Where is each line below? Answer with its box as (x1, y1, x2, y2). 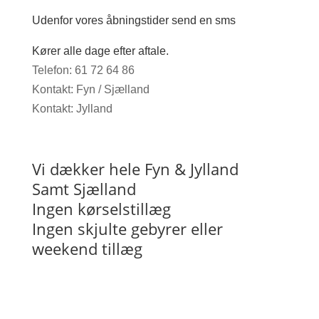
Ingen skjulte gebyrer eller (31, 218, 223, 239)
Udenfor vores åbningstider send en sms (31, 14, 236, 26)
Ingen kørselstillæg (31, 198, 171, 219)
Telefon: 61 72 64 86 (31, 64, 135, 76)
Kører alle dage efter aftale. (31, 45, 169, 57)
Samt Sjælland (31, 178, 136, 199)
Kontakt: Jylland (31, 103, 113, 115)
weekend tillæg (31, 238, 142, 259)
